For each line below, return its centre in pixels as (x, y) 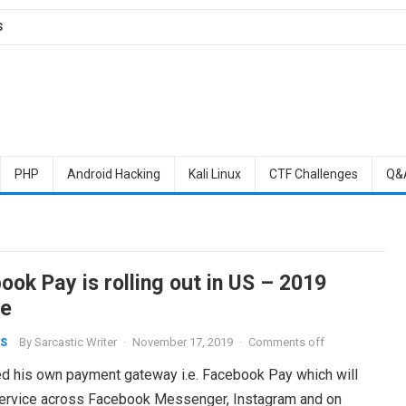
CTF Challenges (313, 174)
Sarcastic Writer (75, 342)
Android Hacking (113, 174)
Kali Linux (214, 174)
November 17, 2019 (182, 342)
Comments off (286, 342)
